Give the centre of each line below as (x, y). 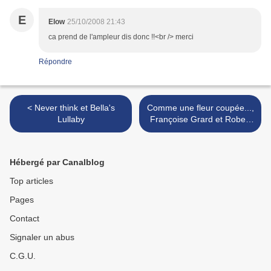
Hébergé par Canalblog (57, 162)
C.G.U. (23, 256)
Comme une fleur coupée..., (200, 108)
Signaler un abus (42, 237)
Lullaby (71, 119)
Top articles (31, 181)
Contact (24, 219)
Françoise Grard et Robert (200, 119)
